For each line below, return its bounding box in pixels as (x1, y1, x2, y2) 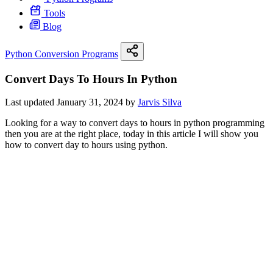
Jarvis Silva (138, 97, 182, 108)
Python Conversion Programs (5, 49, 118, 59)
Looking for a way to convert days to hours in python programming (5, 118, 264, 129)
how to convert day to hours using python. (5, 140, 168, 151)
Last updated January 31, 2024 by (5, 97, 138, 108)
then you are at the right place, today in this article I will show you (5, 129, 258, 140)
